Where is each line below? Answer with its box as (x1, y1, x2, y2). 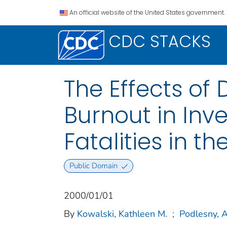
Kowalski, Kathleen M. (77, 208, 167, 220)
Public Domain (69, 161, 118, 171)
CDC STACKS (108, 30, 211, 53)
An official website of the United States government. (69, 8, 225, 17)
